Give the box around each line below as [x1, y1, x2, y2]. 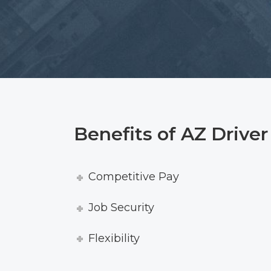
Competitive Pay [88, 170, 180, 184]
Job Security [88, 201, 155, 215]
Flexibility [88, 231, 140, 245]
